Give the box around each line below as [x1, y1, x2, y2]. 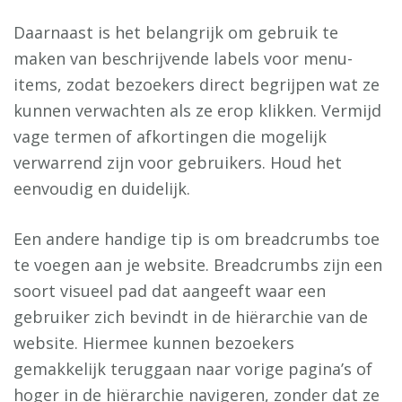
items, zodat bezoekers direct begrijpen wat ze [13, 74, 380, 96]
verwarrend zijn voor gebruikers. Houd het [13, 152, 342, 174]
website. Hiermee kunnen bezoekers [13, 332, 294, 354]
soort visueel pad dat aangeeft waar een [13, 280, 326, 302]
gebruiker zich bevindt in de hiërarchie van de [13, 306, 368, 328]
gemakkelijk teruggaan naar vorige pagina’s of [13, 358, 372, 380]
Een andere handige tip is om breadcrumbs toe [13, 228, 380, 250]
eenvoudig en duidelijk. [13, 178, 190, 200]
